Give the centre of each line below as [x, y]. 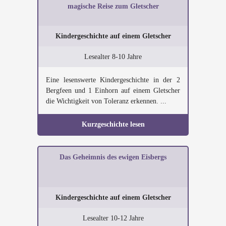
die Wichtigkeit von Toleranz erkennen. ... [106, 101]
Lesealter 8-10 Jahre [113, 57]
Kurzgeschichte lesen [113, 124]
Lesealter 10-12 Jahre [113, 218]
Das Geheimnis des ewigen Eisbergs [113, 157]
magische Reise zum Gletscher [113, 6]
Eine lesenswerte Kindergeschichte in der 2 [113, 80]
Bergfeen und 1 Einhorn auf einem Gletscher [113, 91]
